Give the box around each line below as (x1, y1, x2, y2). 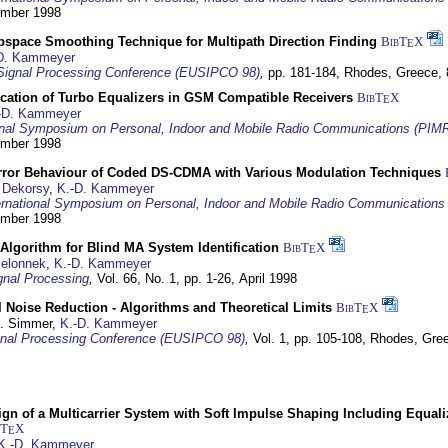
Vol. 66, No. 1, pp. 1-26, (97, 271, 239, 286)
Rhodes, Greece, (344, 65, 446, 80)
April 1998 (239, 271, 297, 286)
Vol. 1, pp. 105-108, (253, 331, 370, 346)
